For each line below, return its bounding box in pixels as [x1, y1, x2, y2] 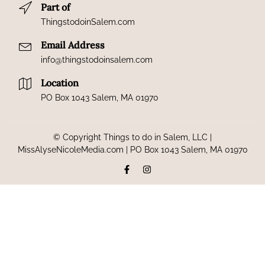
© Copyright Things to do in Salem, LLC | [53, 132, 212, 142]
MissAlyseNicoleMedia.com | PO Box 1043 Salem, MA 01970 [17, 144, 248, 154]
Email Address [41, 38, 105, 51]
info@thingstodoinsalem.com [41, 54, 153, 64]
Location [41, 76, 79, 89]
